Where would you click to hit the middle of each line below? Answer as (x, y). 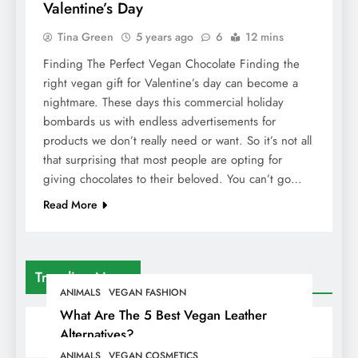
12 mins (265, 36)
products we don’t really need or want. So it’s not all (177, 140)
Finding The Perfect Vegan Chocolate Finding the (171, 64)
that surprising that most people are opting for (163, 159)
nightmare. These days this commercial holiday (163, 102)
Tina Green (86, 36)
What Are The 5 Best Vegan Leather (163, 314)
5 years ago (165, 36)
